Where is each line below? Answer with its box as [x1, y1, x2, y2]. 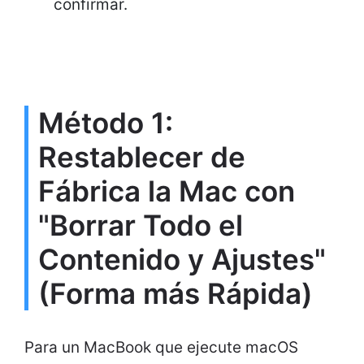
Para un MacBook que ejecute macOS [24, 337, 298, 357]
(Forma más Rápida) [38, 275, 313, 310]
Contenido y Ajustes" [38, 241, 326, 276]
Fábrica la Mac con [38, 173, 295, 208]
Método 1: [38, 105, 173, 140]
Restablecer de [38, 139, 245, 174]
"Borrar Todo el [38, 207, 243, 242]
